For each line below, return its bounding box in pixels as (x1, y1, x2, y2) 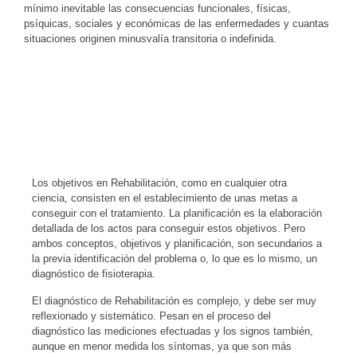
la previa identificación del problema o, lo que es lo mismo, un (32, 253, 317, 265)
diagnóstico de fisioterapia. (32, 268, 155, 280)
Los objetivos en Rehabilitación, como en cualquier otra (32, 177, 287, 190)
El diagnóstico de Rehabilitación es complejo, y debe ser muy (32, 294, 316, 307)
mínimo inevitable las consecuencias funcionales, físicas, (24, 2, 291, 14)
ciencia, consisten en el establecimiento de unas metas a (32, 192, 297, 205)
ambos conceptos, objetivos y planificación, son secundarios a (32, 237, 322, 250)
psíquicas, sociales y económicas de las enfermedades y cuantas (24, 17, 329, 29)
